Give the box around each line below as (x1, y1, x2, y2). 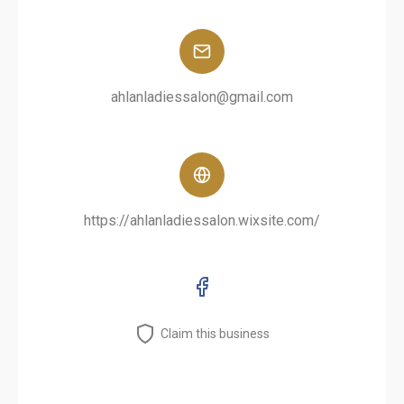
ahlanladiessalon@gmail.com (111, 88, 293, 106)
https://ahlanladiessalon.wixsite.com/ (84, 212, 320, 229)
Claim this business (161, 326, 270, 341)
